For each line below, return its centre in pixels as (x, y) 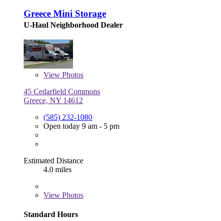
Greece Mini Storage (65, 14)
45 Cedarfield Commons (62, 92)
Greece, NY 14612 (53, 101)
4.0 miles (57, 170)
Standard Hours (51, 215)
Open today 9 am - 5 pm (81, 126)
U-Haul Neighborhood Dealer (73, 25)
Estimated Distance (54, 161)
